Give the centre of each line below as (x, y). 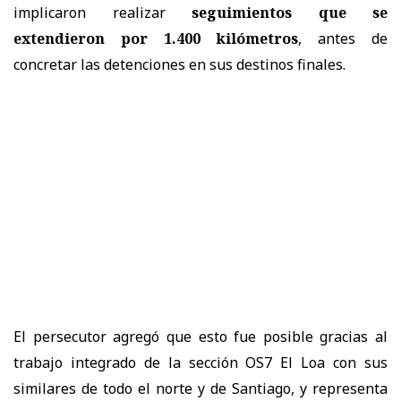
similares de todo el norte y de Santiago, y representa (200, 389)
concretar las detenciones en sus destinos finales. (179, 65)
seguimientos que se (290, 13)
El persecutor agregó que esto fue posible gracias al (200, 337)
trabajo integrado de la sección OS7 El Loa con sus (200, 363)
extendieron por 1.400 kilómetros (156, 39)
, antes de (343, 39)
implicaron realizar (102, 13)
